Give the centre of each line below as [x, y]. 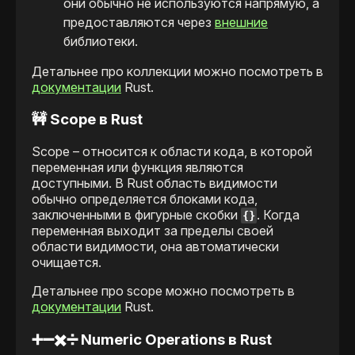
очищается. [67, 262]
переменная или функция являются [137, 167]
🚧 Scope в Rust [87, 120]
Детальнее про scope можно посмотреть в [163, 290]
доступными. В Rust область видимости [155, 183]
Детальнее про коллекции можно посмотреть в [177, 72]
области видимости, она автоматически [155, 246]
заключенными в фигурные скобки [136, 214]
